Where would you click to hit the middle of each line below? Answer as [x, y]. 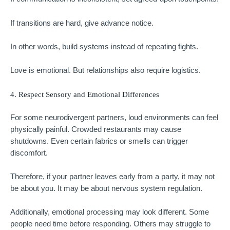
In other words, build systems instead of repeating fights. [104, 47]
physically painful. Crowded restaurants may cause [96, 129]
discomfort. [29, 153]
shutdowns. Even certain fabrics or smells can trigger [99, 141]
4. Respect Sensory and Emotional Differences [85, 94]
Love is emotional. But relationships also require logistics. [106, 71]
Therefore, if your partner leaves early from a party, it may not [112, 177]
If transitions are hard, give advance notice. [82, 23]
